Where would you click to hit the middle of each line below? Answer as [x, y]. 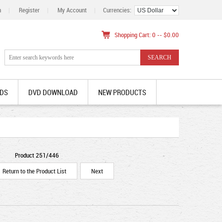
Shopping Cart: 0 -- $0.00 [147, 35]
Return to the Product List [34, 171]
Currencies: [119, 10]
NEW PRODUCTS [122, 92]
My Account [72, 10]
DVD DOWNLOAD [53, 92]
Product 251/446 [37, 155]
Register [29, 10]
